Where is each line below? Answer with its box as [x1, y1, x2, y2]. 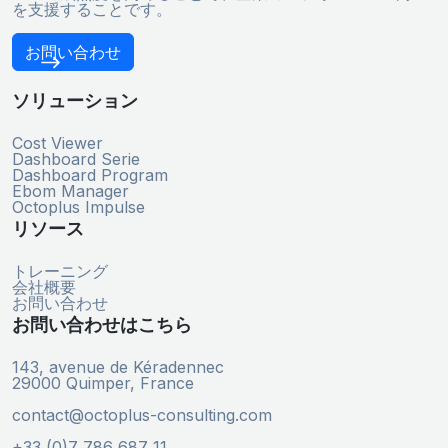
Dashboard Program [12, 165, 168, 186]
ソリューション [12, 90, 138, 112]
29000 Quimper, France [12, 373, 194, 394]
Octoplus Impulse [12, 197, 145, 218]
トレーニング [12, 261, 108, 282]
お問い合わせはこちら [12, 314, 192, 336]
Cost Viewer [12, 133, 103, 154]
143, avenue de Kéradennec [12, 357, 224, 378]
